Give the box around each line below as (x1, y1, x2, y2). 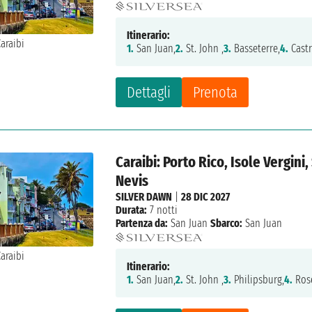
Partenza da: (116, 217, 169, 231)
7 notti (147, 203, 178, 217)
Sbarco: (210, 217, 243, 231)
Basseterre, (231, 42, 281, 56)
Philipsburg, (231, 273, 285, 287)
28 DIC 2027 (181, 190, 231, 204)
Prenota (193, 83, 238, 102)
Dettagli (127, 83, 171, 102)
